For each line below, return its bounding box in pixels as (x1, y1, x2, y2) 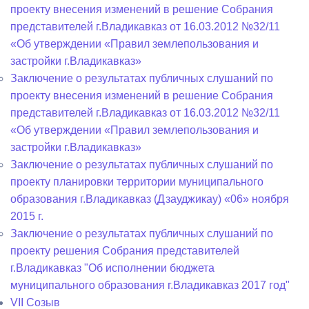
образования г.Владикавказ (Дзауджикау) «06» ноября (10, 193, 289, 205)
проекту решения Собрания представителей (10, 245, 239, 257)
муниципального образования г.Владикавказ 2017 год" (10, 279, 290, 291)
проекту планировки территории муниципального (10, 176, 263, 188)
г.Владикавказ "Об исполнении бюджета (10, 262, 215, 274)
